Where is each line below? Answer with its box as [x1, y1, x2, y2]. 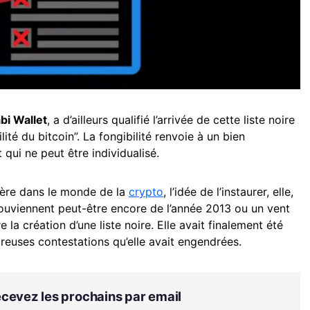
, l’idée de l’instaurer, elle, [163, 184, 293, 199]
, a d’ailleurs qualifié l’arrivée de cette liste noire [47, 112, 295, 127]
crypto [129, 184, 163, 199]
